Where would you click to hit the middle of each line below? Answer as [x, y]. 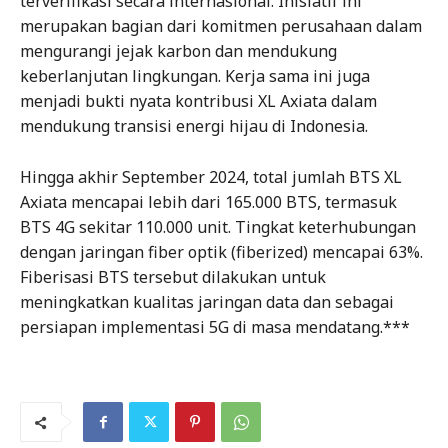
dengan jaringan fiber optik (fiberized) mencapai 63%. [221, 252]
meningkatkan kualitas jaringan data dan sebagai [207, 302]
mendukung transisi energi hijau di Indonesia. [194, 126]
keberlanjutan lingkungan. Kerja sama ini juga [195, 76]
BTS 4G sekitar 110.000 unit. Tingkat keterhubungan [218, 227]
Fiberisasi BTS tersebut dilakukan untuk [173, 277]
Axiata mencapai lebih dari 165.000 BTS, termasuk [208, 202]
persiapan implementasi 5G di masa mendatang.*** [215, 327]
